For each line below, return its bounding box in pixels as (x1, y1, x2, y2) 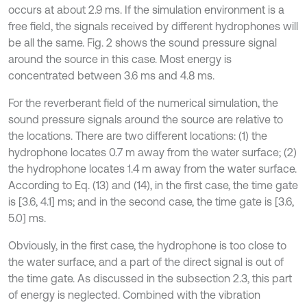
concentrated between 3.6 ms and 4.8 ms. (8, 69, 214, 82)
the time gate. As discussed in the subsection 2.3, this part (8, 271, 292, 284)
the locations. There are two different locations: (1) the (8, 129, 267, 142)
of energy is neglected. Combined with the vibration (8, 288, 260, 301)
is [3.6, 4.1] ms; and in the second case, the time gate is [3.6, (8, 195, 294, 208)
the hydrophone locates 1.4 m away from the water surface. (8, 162, 297, 175)
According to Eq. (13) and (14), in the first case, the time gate (8, 178, 298, 191)
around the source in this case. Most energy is (8, 52, 232, 65)
